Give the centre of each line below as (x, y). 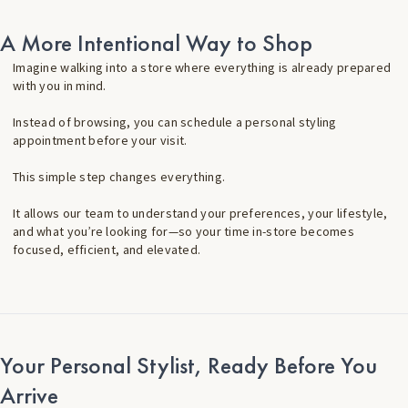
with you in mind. (60, 86)
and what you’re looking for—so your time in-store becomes (184, 232)
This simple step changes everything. (119, 177)
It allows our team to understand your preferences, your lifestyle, (200, 214)
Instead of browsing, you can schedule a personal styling (175, 122)
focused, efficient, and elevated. (107, 250)
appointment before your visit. (100, 141)
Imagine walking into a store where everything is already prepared (202, 68)
